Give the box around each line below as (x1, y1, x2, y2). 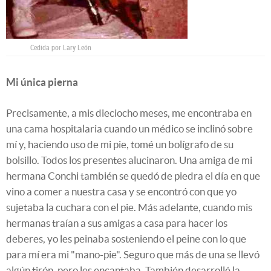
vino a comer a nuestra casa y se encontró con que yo (6, 186, 237, 198)
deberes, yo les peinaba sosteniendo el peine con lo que (6, 233, 246, 245)
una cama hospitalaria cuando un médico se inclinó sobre (6, 123, 253, 135)
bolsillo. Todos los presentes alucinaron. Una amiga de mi (6, 154, 252, 166)
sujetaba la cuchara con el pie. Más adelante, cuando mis (6, 201, 252, 214)
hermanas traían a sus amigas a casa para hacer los (6, 217, 227, 229)
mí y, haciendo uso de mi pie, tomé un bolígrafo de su (6, 139, 233, 151)
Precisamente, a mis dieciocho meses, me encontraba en (6, 107, 252, 119)
